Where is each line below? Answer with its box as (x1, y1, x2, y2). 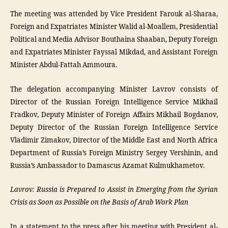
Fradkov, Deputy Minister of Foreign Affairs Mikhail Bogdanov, (10, 110, 218, 119)
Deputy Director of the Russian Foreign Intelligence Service (10, 123, 218, 132)
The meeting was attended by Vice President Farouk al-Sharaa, (10, 10, 218, 18)
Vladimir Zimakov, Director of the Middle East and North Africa (10, 136, 218, 145)
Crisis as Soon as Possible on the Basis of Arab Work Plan (10, 198, 188, 207)
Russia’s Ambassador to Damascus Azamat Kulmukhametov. (10, 161, 205, 170)
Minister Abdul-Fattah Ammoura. (10, 61, 117, 69)
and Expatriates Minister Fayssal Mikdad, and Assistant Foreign (10, 48, 218, 56)
